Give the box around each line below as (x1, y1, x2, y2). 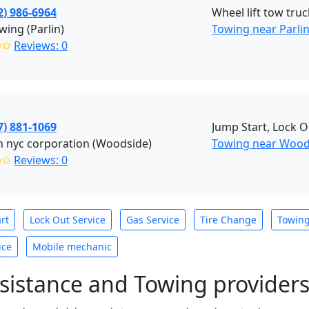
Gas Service (126, 213, 179, 226)
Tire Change (200, 213, 257, 226)
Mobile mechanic (32, 240, 112, 253)
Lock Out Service (30, 213, 106, 226)
